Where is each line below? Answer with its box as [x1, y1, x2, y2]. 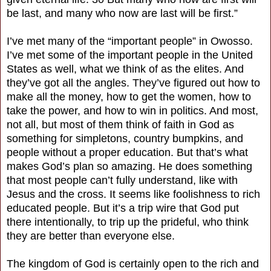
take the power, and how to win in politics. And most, [7, 104, 258, 117]
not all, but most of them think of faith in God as [7, 118, 234, 131]
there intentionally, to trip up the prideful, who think [7, 215, 249, 228]
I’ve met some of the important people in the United [7, 48, 253, 61]
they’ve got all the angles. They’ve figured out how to [7, 76, 260, 89]
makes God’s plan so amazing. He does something [7, 160, 252, 172]
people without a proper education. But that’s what [7, 146, 248, 158]
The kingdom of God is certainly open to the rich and [7, 257, 259, 270]
